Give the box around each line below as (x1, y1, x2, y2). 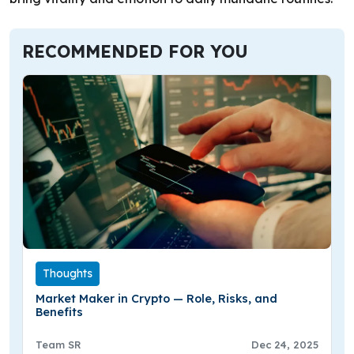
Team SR (36, 337, 81, 351)
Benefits (36, 304, 83, 319)
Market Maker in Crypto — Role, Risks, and (36, 291, 277, 306)
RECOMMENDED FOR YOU (22, 40, 248, 62)
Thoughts (43, 265, 92, 281)
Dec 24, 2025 (251, 337, 318, 351)
